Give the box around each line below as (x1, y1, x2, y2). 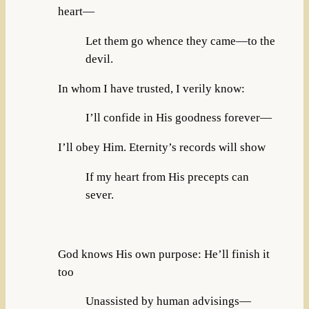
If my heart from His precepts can (85, 170, 249, 183)
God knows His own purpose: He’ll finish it (57, 247, 270, 261)
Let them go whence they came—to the (85, 34, 275, 48)
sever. (85, 188, 114, 201)
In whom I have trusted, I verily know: (57, 81, 245, 95)
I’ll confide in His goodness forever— (85, 111, 272, 125)
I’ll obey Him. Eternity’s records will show (57, 141, 266, 154)
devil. (85, 52, 113, 66)
